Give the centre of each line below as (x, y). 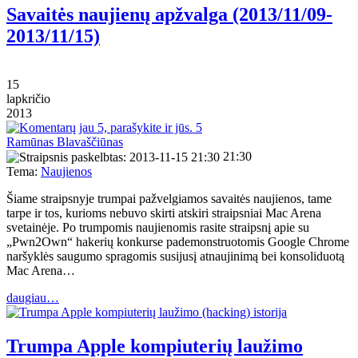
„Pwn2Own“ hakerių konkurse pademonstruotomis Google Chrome (178, 242)
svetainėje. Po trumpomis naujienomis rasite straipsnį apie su (158, 228)
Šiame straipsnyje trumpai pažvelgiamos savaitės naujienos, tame (169, 199)
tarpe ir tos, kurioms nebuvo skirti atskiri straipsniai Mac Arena (164, 213)
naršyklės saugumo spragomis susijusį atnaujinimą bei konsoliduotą (175, 257)
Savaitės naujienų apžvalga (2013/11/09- (169, 14)
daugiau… (33, 298)
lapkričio (28, 98)
